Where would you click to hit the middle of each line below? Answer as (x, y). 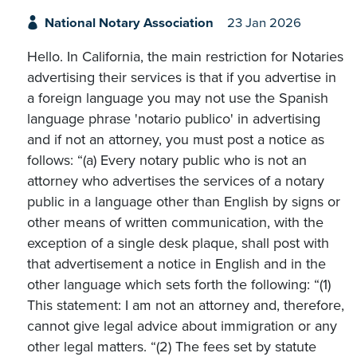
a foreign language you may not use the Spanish (178, 98)
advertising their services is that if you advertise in (182, 78)
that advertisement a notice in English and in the (177, 264)
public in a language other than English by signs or (184, 202)
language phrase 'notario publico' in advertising (174, 119)
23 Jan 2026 (264, 23)
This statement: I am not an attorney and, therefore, (186, 306)
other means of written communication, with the (175, 223)
